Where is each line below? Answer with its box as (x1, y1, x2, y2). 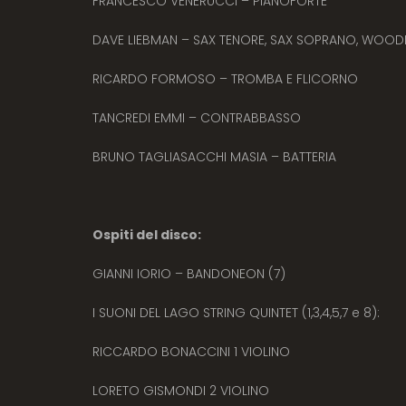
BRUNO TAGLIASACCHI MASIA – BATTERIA (92, 147, 336, 166)
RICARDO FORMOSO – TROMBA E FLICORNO (92, 69, 358, 88)
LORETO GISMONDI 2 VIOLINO (92, 381, 269, 400)
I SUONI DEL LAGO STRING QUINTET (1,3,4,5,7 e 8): (92, 303, 380, 322)
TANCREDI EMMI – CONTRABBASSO (92, 108, 301, 127)
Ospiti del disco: (92, 225, 201, 244)
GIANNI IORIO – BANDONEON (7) (92, 264, 285, 283)
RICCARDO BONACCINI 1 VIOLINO (92, 342, 290, 361)
